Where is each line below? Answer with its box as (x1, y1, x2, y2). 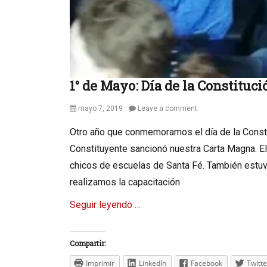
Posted (69, 104, 92, 112)
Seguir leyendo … (70, 199, 141, 210)
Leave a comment (138, 104, 197, 113)
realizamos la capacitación (70, 176, 180, 188)
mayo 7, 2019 (78, 104, 123, 113)
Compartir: (70, 238, 105, 248)
